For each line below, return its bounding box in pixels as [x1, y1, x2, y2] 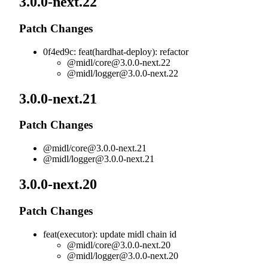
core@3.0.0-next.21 [71, 143, 147, 154]
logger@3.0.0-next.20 [95, 250, 178, 261]
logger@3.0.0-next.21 [71, 154, 154, 165]
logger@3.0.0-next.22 [95, 68, 178, 78]
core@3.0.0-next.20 [95, 239, 170, 250]
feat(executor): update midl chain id [43, 229, 176, 239]
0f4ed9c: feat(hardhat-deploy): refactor [43, 46, 188, 57]
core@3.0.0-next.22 [95, 57, 170, 68]
